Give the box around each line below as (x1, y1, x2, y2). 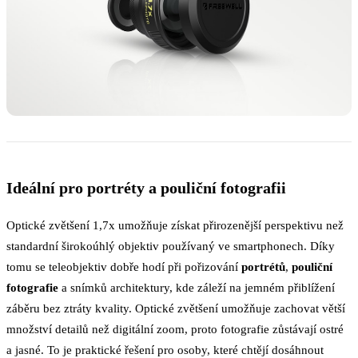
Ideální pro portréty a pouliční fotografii (6, 178, 286, 197)
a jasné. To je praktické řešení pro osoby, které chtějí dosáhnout (6, 342, 324, 356)
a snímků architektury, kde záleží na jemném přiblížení (58, 280, 335, 294)
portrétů (241, 259, 285, 273)
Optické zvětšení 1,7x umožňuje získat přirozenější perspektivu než (6, 217, 344, 232)
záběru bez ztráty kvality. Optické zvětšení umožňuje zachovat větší (6, 300, 345, 315)
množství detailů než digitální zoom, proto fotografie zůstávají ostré (6, 321, 344, 336)
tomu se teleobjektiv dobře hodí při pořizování (6, 259, 241, 273)
